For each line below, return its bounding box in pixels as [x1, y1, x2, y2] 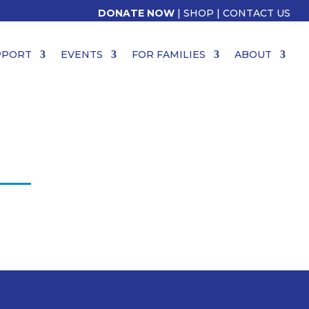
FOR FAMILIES [132, 48, 206, 61]
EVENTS [61, 48, 103, 61]
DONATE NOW [98, 7, 175, 19]
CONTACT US [223, 7, 291, 19]
